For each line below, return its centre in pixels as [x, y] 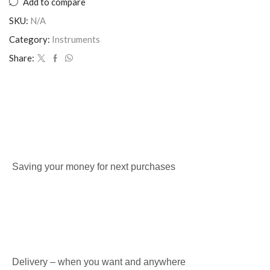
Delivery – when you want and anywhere [99, 262]
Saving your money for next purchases [94, 167]
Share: [22, 58]
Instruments [76, 39]
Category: [30, 39]
